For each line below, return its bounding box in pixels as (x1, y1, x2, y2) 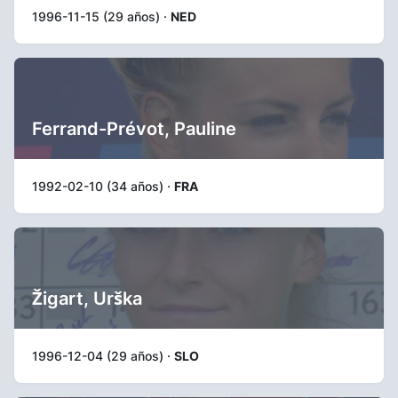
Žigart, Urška (32, 288, 142, 309)
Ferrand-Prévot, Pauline (32, 118, 236, 139)
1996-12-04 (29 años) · (32, 348, 174, 363)
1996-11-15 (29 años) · (32, 9, 171, 24)
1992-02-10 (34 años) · (32, 179, 174, 194)
